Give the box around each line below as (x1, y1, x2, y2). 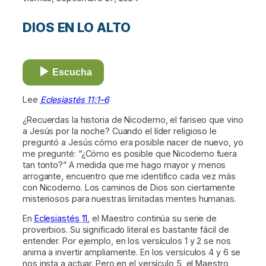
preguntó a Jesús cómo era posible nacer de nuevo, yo (23, 137, 243, 147)
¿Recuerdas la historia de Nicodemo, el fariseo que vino (23, 114, 243, 125)
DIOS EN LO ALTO (23, 19, 131, 35)
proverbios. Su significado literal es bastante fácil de (23, 224, 229, 235)
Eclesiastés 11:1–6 (40, 94, 109, 105)
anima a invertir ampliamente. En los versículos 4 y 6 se (23, 246, 241, 257)
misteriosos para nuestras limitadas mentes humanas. (23, 193, 236, 204)
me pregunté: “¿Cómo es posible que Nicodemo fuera (23, 148, 237, 159)
